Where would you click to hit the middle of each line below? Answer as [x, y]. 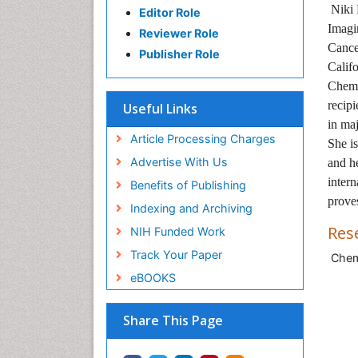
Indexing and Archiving [191, 208]
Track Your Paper [176, 255]
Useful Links [160, 109]
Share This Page [173, 320]
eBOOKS [153, 278]
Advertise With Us [179, 162]
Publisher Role [179, 54]
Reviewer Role [179, 33]
